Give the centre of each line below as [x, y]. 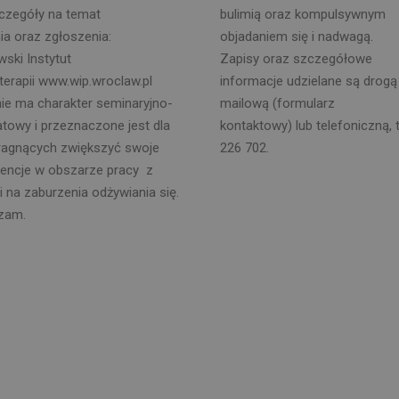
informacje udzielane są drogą [308, 81]
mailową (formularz [277, 103]
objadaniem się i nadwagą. [296, 37]
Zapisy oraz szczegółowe [296, 59]
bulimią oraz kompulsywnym [302, 14]
